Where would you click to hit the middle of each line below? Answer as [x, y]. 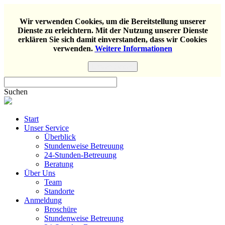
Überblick [60, 137]
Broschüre [61, 209]
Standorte [59, 191]
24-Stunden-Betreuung [80, 155]
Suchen [16, 92]
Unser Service [46, 128]
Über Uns [40, 173]
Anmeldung [43, 200]
